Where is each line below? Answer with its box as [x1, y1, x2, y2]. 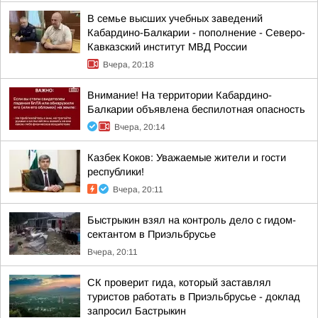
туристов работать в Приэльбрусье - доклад [87, 291, 300, 302]
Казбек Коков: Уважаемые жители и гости [87, 152, 286, 163]
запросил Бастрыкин [87, 305, 186, 317]
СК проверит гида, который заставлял [87, 277, 271, 288]
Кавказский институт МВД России [87, 41, 247, 53]
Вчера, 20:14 [114, 122, 165, 132]
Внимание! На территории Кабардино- [87, 89, 272, 101]
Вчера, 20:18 [103, 60, 154, 70]
